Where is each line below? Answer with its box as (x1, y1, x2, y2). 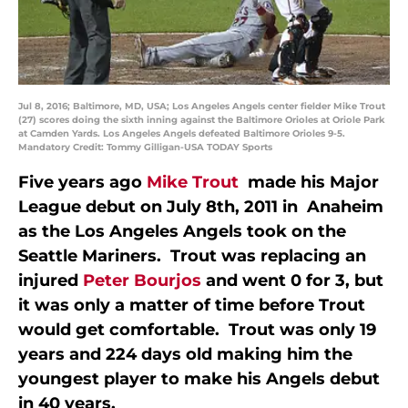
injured (18, 270, 83, 291)
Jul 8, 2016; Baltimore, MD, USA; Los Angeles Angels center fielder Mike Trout (18, 100, 385, 113)
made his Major (239, 172, 379, 193)
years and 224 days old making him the (18, 344, 352, 365)
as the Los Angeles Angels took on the (18, 221, 346, 242)
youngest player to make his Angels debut (18, 369, 380, 390)
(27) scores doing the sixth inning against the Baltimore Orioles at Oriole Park (18, 114, 385, 127)
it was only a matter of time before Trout (18, 295, 365, 316)
